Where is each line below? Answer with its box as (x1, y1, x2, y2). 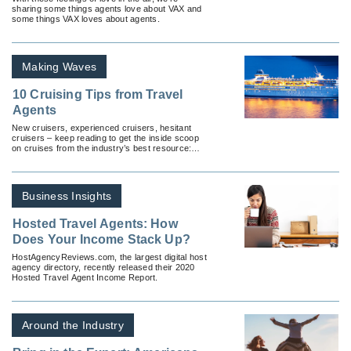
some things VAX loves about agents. (12, 13, 160, 24)
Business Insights (22, 189, 112, 202)
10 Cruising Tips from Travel (13, 87, 183, 101)
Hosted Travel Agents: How (13, 216, 178, 230)
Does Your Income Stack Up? (13, 232, 190, 246)
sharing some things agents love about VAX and (12, 3, 202, 13)
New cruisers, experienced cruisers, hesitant (12, 122, 191, 132)
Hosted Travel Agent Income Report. (12, 272, 158, 282)
